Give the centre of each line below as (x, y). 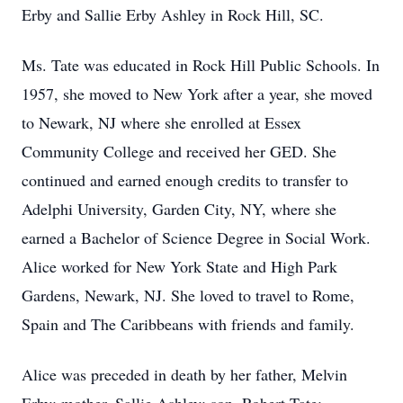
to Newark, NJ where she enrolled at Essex (161, 122)
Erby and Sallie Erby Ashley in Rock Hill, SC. (173, 14)
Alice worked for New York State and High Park (179, 266)
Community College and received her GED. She (179, 151)
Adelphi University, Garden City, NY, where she (179, 209)
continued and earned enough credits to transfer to (185, 180)
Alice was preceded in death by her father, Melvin (184, 374)
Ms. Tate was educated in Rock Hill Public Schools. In (201, 65)
